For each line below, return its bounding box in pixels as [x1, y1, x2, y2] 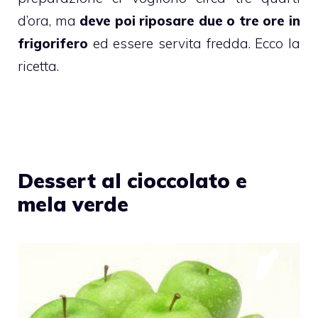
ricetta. [18, 57, 59, 75]
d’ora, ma [18, 12, 80, 30]
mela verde [18, 191, 128, 216]
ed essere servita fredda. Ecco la [88, 35, 300, 53]
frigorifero [18, 35, 88, 53]
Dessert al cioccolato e [18, 168, 247, 193]
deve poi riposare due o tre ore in [79, 12, 301, 30]
